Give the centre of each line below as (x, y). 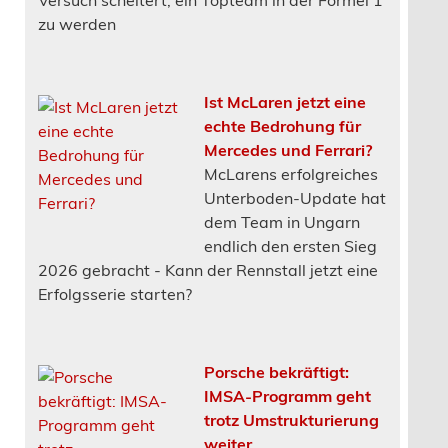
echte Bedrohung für (282, 124)
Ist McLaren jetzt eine (284, 100)
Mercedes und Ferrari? (287, 148)
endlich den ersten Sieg (290, 244)
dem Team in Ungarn (281, 220)
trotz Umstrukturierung (291, 418)
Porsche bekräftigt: (276, 370)
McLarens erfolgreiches (290, 172)
